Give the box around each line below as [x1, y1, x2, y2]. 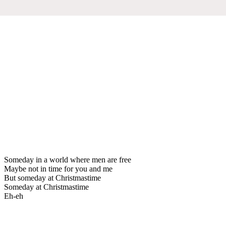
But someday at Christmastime [4, 173, 101, 182]
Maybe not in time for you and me [4, 164, 112, 173]
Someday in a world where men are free [4, 155, 131, 164]
